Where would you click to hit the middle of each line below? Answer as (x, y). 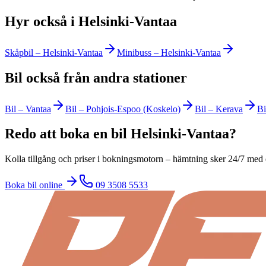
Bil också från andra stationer (96, 77)
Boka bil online (34, 185)
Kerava (229, 109)
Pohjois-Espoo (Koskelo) (133, 109)
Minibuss (134, 52)
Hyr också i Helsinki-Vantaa (91, 21)
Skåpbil (19, 52)
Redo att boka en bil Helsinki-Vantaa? (121, 134)
